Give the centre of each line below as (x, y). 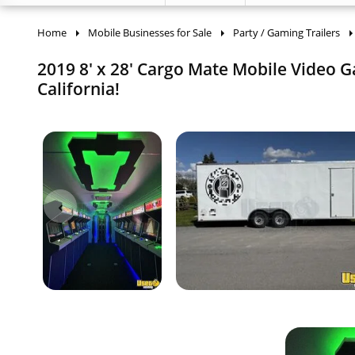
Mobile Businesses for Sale (150, 32)
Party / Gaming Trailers (286, 32)
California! (78, 89)
